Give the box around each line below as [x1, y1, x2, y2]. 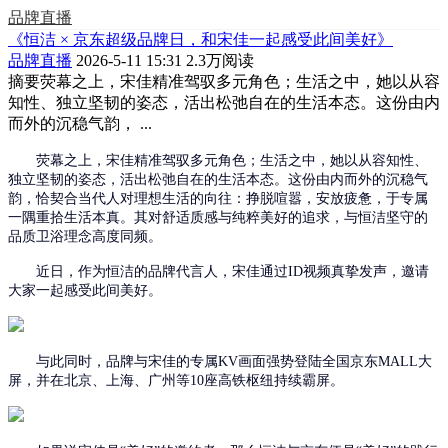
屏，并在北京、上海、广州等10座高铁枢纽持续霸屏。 [8, 373, 344, 388]
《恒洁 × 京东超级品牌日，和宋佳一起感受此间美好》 [8, 31, 393, 48]
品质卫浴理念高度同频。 [8, 229, 162, 244]
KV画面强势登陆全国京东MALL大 [218, 354, 432, 369]
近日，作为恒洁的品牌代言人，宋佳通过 [36, 264, 288, 279]
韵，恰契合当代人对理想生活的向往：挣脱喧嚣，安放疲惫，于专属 [8, 191, 428, 206]
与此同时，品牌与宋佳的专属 [36, 354, 218, 369]
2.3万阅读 [182, 52, 254, 69]
